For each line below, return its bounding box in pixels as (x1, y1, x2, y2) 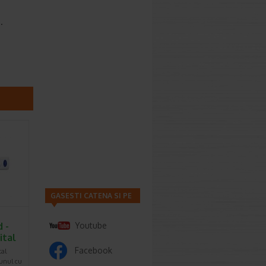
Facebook (75, 245, 112, 255)
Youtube (75, 220, 107, 230)
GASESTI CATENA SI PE (50, 191, 132, 200)
